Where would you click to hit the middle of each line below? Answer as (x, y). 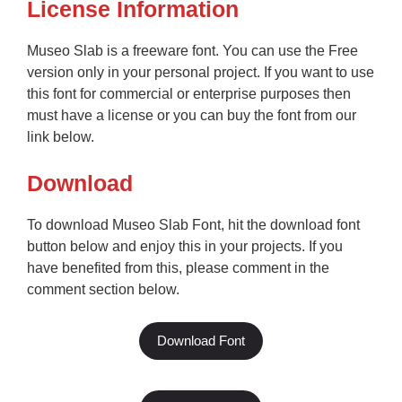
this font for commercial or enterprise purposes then (189, 94)
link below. (61, 137)
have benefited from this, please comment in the (178, 268)
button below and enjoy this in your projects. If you (185, 247)
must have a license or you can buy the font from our (192, 116)
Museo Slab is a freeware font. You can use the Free (192, 51)
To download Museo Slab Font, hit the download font (193, 225)
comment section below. (103, 290)
